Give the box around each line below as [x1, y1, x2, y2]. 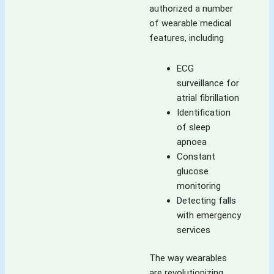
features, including [149, 32, 224, 43]
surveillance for [177, 77, 239, 89]
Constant [177, 150, 215, 162]
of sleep [177, 121, 210, 133]
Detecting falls [177, 194, 236, 206]
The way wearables [149, 253, 227, 264]
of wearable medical [149, 17, 231, 29]
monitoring [177, 180, 221, 191]
